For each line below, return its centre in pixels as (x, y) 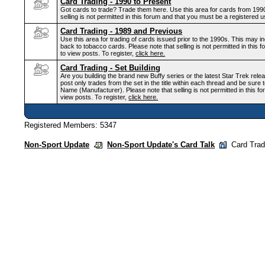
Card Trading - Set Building (111, 68)
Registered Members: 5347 (71, 125)
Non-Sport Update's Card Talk (161, 145)
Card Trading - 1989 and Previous (122, 31)
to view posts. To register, (98, 53)
